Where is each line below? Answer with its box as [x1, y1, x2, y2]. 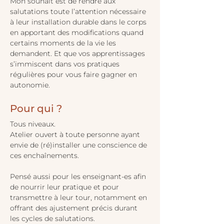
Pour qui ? [10, 102, 62, 114]
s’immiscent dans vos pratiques [10, 59, 121, 68]
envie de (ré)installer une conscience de [10, 140, 149, 149]
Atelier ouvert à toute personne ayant [10, 130, 142, 139]
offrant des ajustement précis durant [10, 203, 139, 212]
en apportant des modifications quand [10, 28, 145, 37]
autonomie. [10, 80, 50, 89]
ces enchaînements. [10, 151, 81, 160]
